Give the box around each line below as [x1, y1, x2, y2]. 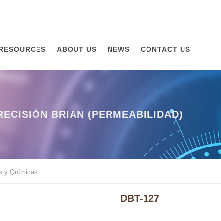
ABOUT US [57, 45, 97, 53]
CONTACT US [141, 45, 191, 53]
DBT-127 [120, 193, 159, 204]
